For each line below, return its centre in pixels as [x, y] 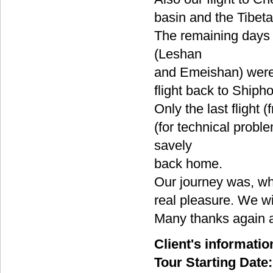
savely [173, 145]
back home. [188, 164]
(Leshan [178, 54]
